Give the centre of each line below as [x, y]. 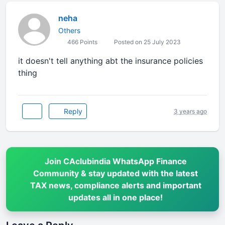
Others [69, 30]
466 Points [82, 42]
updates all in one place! [116, 197]
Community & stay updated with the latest [116, 173]
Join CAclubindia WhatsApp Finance [116, 161]
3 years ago [190, 111]
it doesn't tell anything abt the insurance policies [110, 61]
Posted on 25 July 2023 [147, 42]
